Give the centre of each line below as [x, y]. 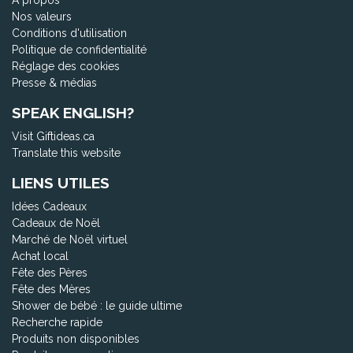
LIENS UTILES [61, 182]
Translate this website [66, 152]
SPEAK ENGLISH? [73, 112]
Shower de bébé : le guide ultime [97, 305]
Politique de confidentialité [79, 49]
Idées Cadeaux [49, 206]
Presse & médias [54, 82]
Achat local [40, 256]
